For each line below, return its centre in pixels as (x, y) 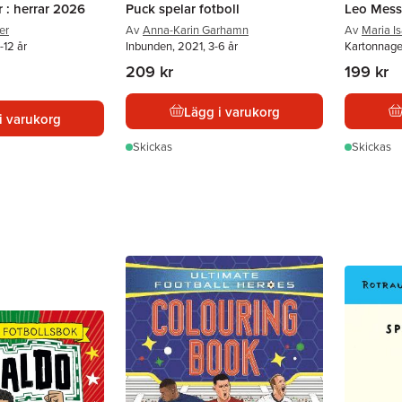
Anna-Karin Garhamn (196, 30)
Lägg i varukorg (232, 111)
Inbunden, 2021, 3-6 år (182, 46)
